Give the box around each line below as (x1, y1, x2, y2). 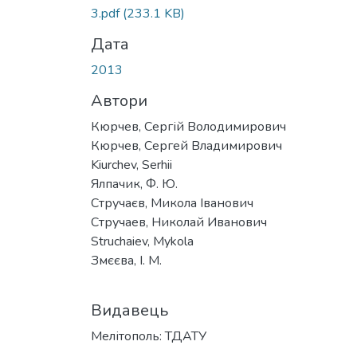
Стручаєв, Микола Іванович (91, 194, 253, 212)
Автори (91, 89, 147, 112)
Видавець (91, 299, 168, 321)
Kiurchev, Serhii (91, 155, 172, 174)
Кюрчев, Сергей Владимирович (91, 136, 282, 155)
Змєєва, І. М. (91, 251, 162, 269)
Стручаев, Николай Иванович (91, 213, 267, 231)
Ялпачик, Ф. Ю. (91, 175, 178, 193)
